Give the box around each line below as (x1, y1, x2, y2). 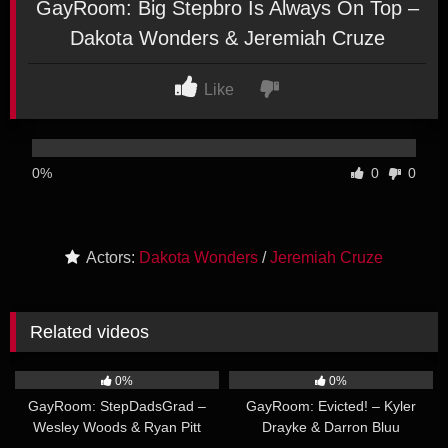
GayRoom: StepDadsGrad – (28, 398, 206, 415)
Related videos (30, 321, 150, 342)
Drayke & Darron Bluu (262, 419, 400, 436)
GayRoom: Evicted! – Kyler (246, 398, 416, 415)
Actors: (83, 249, 139, 267)
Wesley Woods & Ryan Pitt (33, 419, 201, 436)
